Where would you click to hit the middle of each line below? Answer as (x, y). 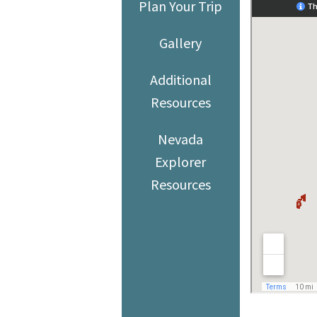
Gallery (181, 42)
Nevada (181, 139)
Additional (180, 79)
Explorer (181, 161)
